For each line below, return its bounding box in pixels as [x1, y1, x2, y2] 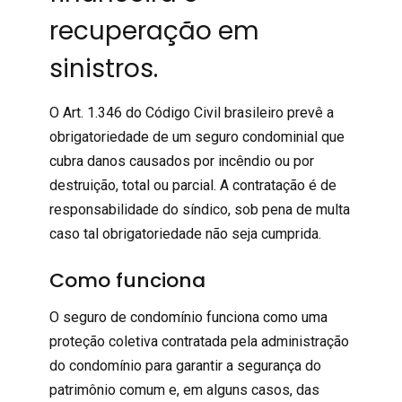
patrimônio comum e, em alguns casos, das [48, 380, 319, 398]
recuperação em [48, 13, 259, 48]
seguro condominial [194, 127, 318, 145]
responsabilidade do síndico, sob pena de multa [48, 200, 350, 218]
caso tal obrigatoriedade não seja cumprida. [48, 224, 321, 242]
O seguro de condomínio [48, 308, 206, 326]
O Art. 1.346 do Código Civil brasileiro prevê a [48, 103, 334, 121]
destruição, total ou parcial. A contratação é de [48, 176, 336, 194]
